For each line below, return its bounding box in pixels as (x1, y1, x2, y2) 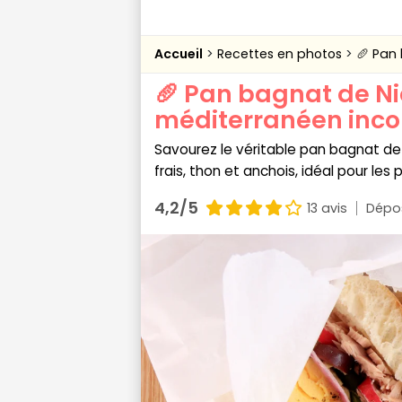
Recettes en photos (217, 45, 345, 63)
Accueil (154, 45, 203, 63)
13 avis (307, 198, 347, 217)
